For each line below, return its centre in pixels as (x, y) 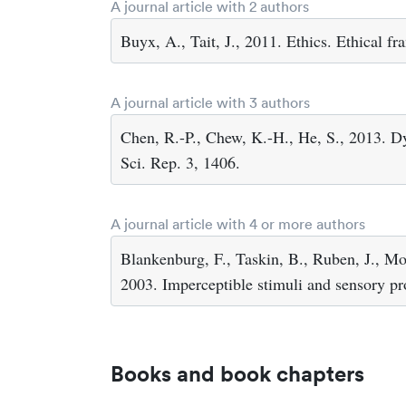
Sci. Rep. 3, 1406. (180, 162)
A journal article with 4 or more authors (238, 224)
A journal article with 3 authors (210, 102)
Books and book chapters (237, 373)
